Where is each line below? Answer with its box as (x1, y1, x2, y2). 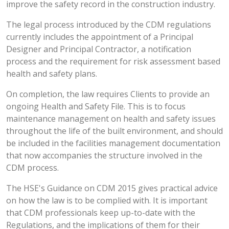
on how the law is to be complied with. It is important (6, 195, 208, 206)
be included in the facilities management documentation (6, 138, 220, 149)
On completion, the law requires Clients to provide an (6, 88, 210, 100)
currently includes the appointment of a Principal (6, 31, 193, 42)
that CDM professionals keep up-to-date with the (6, 207, 195, 218)
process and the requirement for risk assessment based (6, 56, 220, 67)
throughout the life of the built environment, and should (6, 125, 223, 136)
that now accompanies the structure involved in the (6, 150, 202, 161)
